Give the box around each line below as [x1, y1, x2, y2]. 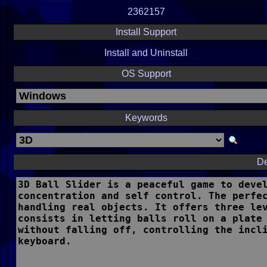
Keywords [125, 113, 167, 123]
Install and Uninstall [104, 48, 188, 58]
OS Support [121, 69, 171, 79]
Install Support [116, 27, 176, 37]
